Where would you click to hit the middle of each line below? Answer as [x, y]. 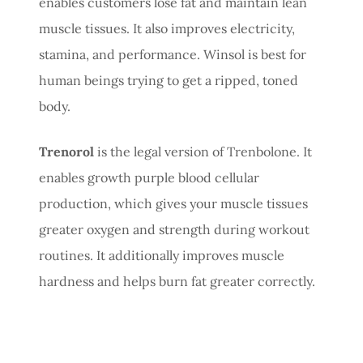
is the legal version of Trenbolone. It [203, 151]
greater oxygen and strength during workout [174, 229]
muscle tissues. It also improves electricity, [167, 28]
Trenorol [66, 151]
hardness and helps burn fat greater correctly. [177, 281]
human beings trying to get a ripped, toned [169, 80]
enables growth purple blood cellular [149, 177]
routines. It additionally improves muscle [162, 255]
